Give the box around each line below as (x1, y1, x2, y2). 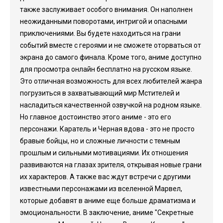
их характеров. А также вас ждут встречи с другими (20, 173, 191, 181)
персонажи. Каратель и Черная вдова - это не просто (20, 125, 195, 133)
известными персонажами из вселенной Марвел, (20, 185, 182, 193)
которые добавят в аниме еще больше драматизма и (20, 197, 196, 205)
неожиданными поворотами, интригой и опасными (20, 17, 187, 25)
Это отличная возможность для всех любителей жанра (20, 77, 202, 85)
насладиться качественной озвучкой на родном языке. (20, 101, 202, 109)
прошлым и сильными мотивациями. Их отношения (20, 149, 188, 157)
